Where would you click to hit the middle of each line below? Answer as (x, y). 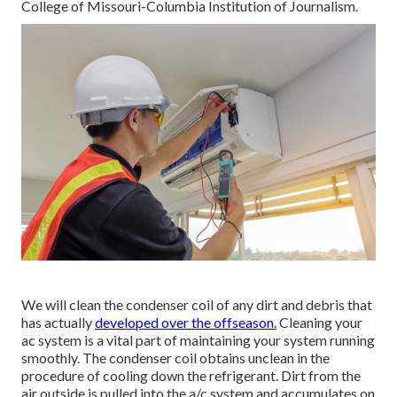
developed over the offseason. (186, 322)
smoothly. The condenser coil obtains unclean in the (175, 357)
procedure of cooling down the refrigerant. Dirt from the (191, 375)
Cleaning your (319, 322)
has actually (58, 322)
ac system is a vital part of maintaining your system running (198, 339)
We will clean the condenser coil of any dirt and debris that (197, 304)
